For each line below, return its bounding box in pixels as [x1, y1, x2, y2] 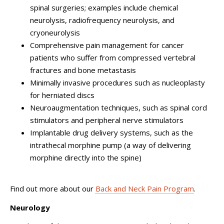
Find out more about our [10, 183, 95, 193]
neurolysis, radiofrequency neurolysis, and [30, 14, 174, 25]
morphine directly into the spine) [30, 152, 141, 162]
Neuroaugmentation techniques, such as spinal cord [30, 102, 207, 112]
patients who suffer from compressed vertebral [30, 52, 195, 62]
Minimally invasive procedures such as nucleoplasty [30, 77, 205, 87]
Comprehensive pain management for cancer [30, 39, 184, 50]
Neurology [10, 202, 50, 212]
